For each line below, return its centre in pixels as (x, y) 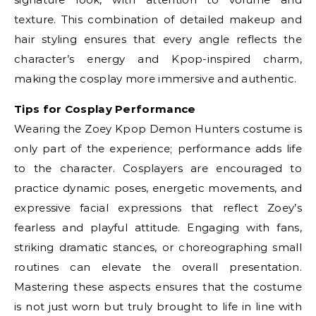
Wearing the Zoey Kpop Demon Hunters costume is (158, 129)
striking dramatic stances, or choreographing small (158, 247)
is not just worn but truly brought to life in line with (158, 306)
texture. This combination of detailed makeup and (158, 19)
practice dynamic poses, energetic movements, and (158, 188)
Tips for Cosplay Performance (105, 109)
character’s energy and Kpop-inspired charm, (158, 59)
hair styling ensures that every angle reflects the (158, 39)
